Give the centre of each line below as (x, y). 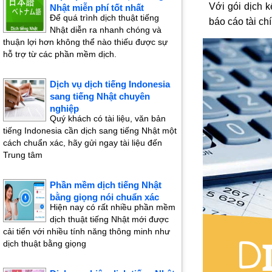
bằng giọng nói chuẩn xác (104, 197)
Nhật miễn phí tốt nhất (97, 8)
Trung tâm (23, 155)
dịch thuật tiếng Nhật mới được (109, 219)
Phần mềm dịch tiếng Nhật (106, 185)
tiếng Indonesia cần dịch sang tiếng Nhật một (90, 131)
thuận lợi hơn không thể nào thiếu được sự (85, 42)
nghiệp (64, 109)
